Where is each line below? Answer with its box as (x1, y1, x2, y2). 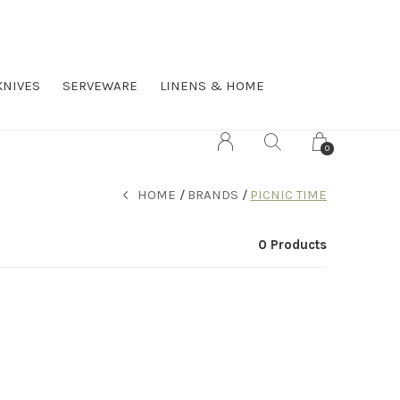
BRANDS (187, 187, 238, 203)
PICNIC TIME (250, 187, 327, 203)
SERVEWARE (62, 78, 137, 94)
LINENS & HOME (160, 78, 264, 94)
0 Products (258, 237, 327, 253)
